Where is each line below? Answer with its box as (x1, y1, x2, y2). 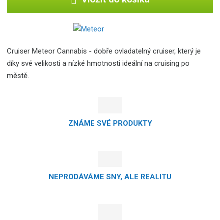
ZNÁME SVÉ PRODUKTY (68, 118, 152, 128)
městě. (7, 71, 29, 81)
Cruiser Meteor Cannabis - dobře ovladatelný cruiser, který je (7, 47, 201, 56)
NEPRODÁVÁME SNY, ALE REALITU (49, 172, 171, 182)
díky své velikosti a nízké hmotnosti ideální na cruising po (7, 59, 190, 68)
